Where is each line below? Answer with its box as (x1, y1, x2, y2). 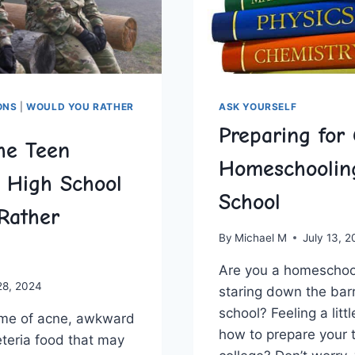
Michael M (235, 231, 288, 244)
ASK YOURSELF (219, 101, 297, 113)
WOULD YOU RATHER (26, 101, 134, 113)
